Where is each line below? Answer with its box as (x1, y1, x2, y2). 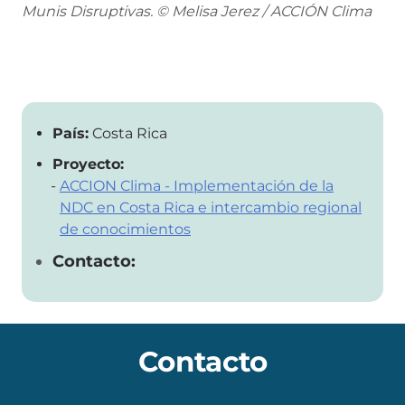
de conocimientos (60, 220, 191, 238)
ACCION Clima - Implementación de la (60, 176, 334, 194)
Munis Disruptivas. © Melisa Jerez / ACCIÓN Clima (22, 2, 372, 20)
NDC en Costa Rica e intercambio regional (60, 198, 362, 216)
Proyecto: (52, 155, 124, 173)
